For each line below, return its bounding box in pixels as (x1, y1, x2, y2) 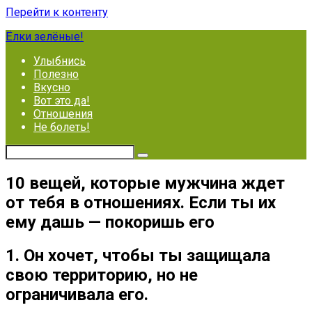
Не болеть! (33, 120, 90, 134)
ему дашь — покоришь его (6, 212, 214, 232)
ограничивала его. (6, 284, 148, 304)
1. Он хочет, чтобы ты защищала (6, 245, 270, 265)
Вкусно (33, 81, 70, 94)
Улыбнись (33, 54, 86, 68)
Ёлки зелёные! (6, 30, 84, 43)
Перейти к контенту (6, 6, 108, 19)
